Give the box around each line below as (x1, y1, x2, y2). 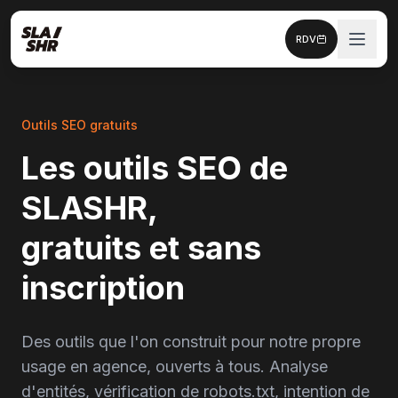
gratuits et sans (21, 228, 261, 267)
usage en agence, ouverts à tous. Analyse (21, 357, 328, 376)
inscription (21, 268, 185, 307)
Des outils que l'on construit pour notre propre (21, 332, 361, 351)
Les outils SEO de (21, 148, 288, 187)
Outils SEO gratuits (21, 117, 138, 132)
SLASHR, (21, 188, 158, 227)
